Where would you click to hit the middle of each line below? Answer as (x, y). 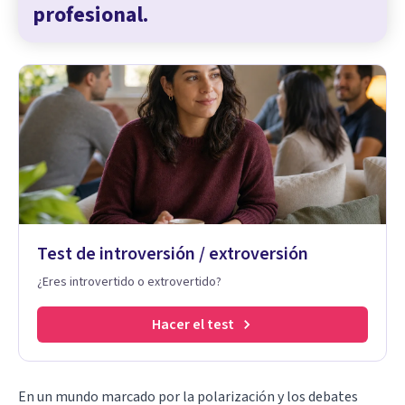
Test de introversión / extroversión (173, 254)
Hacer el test (193, 324)
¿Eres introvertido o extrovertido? (129, 282)
